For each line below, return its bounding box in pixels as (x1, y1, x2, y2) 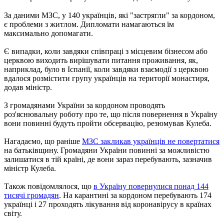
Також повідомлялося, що (4, 181, 93, 190)
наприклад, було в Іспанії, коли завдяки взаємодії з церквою (4, 64, 208, 73)
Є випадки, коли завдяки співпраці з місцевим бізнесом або (4, 46, 207, 55)
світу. (4, 208, 22, 217)
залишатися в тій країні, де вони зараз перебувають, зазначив (4, 154, 212, 163)
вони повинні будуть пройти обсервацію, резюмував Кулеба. (4, 118, 211, 127)
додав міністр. (4, 82, 52, 91)
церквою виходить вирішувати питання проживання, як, (4, 55, 198, 64)
